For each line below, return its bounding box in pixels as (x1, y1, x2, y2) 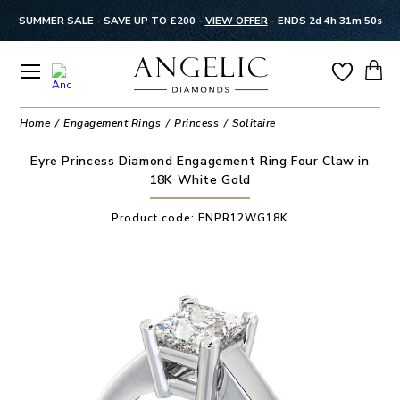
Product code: (111, 210, 198, 225)
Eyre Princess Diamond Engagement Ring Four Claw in (30, 152, 370, 170)
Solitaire (232, 116, 276, 130)
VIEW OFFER (204, 13, 268, 28)
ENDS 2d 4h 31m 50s (277, 13, 382, 28)
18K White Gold (149, 171, 251, 188)
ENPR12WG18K (197, 210, 288, 225)
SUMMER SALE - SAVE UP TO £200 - (18, 13, 205, 28)
